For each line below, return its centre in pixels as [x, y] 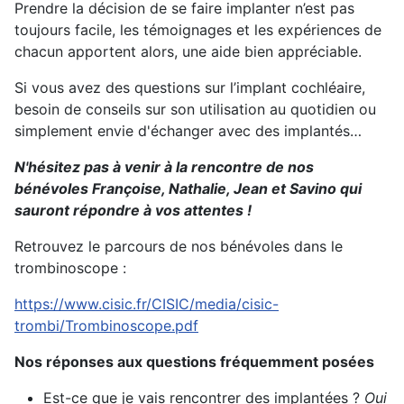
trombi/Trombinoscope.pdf [106, 326]
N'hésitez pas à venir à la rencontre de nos [164, 167]
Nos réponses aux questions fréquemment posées [194, 362]
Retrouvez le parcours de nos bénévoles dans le [179, 247]
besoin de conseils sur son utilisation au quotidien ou [195, 110]
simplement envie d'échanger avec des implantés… [188, 131]
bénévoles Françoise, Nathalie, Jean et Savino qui [188, 189]
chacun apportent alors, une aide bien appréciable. [190, 52]
